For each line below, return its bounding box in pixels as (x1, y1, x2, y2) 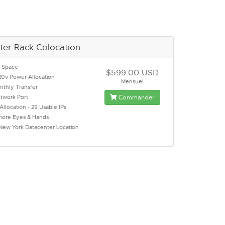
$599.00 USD (106, 68, 159, 78)
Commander (117, 93, 155, 102)
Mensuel (121, 78, 144, 85)
